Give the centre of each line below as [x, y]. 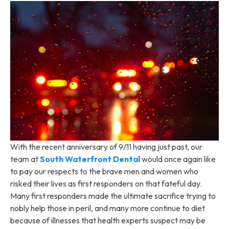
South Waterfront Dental [90, 159]
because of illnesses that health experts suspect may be [108, 220]
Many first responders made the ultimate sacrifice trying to [113, 196]
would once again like [178, 159]
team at [25, 159]
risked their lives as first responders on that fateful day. [106, 183]
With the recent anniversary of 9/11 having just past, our [106, 146]
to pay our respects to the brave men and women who [104, 171]
